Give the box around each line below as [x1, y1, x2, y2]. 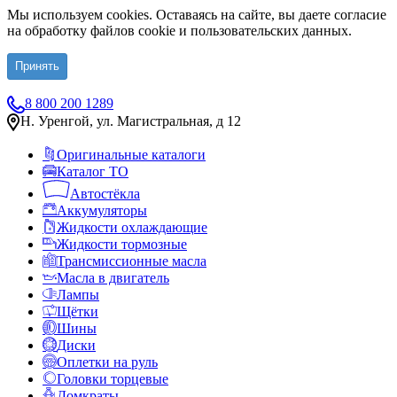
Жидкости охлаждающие [57, 220, 207, 235]
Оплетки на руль [57, 354, 158, 370]
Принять [15, 59, 59, 73]
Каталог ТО [57, 164, 128, 179]
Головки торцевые [57, 371, 168, 386]
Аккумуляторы [57, 203, 147, 218]
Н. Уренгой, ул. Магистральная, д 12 [20, 113, 241, 128]
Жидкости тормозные [57, 237, 187, 252]
